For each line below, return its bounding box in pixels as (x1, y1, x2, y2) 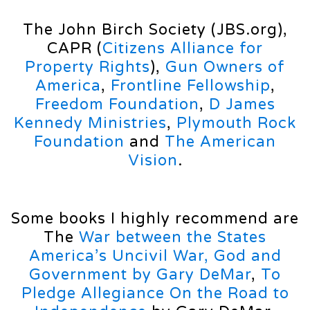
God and (213, 247, 282, 266)
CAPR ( (47, 39, 102, 58)
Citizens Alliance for (102, 39, 263, 58)
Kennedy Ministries (14, 114, 167, 133)
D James (208, 95, 275, 114)
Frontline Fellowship (105, 77, 271, 95)
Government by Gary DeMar (29, 266, 251, 284)
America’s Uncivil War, (28, 247, 209, 266)
